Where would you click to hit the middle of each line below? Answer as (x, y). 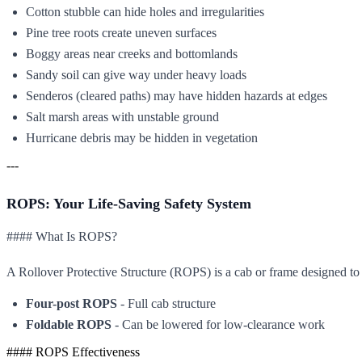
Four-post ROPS (72, 303)
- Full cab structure (166, 303)
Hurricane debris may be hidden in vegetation (142, 137)
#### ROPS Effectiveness (73, 351)
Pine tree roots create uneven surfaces (121, 32)
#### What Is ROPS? (62, 236)
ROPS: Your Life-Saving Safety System (129, 203)
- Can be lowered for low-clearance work (218, 324)
